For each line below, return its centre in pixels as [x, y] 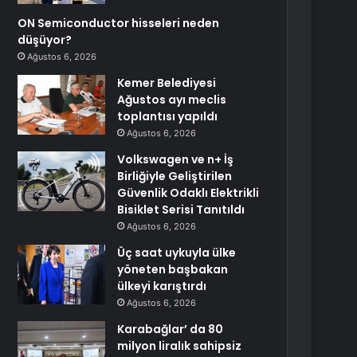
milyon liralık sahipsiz [180, 346]
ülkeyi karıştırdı [162, 286]
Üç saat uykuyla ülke [177, 253]
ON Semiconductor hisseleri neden [119, 23]
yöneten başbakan [173, 269]
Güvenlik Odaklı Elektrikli [188, 193]
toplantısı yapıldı [168, 116]
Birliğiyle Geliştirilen [175, 176]
